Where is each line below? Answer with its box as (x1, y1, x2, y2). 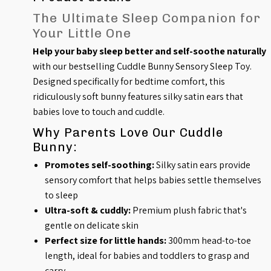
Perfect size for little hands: (45, 234, 167, 247)
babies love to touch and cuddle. (33, 105, 165, 119)
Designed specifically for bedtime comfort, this (33, 75, 226, 88)
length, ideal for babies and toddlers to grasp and (45, 249, 250, 263)
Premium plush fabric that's (131, 204, 247, 217)
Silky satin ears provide (154, 158, 251, 172)
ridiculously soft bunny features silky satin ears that (33, 90, 244, 103)
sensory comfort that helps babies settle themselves (45, 174, 262, 187)
